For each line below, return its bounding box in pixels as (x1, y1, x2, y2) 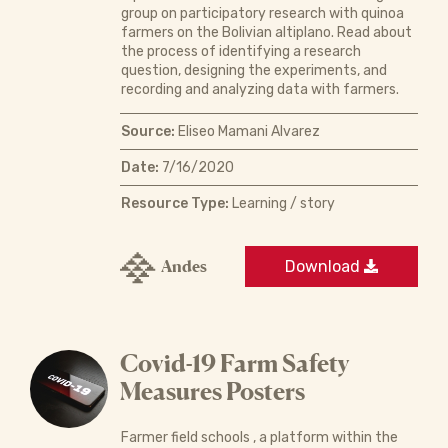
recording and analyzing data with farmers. (120, 81, 399, 99)
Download (285, 256, 364, 276)
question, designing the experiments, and (120, 62, 387, 80)
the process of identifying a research (120, 43, 361, 61)
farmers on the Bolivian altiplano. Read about (120, 24, 412, 42)
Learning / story (228, 195, 335, 213)
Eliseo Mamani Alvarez (174, 123, 320, 141)
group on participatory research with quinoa (120, 5, 404, 23)
